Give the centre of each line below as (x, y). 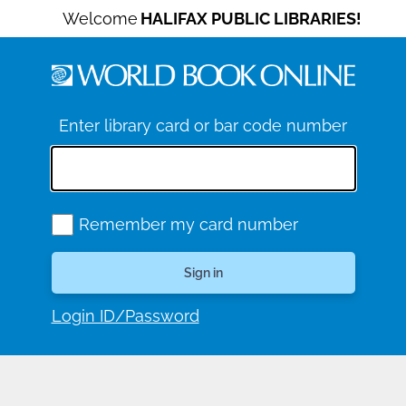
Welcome (100, 19)
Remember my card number (188, 225)
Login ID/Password (125, 316)
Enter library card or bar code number (203, 126)
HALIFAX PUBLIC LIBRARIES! (251, 19)
